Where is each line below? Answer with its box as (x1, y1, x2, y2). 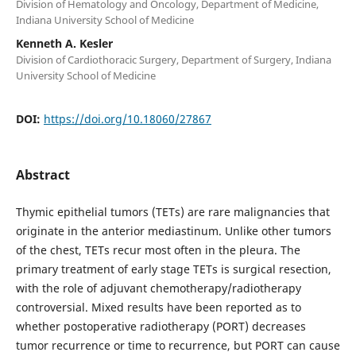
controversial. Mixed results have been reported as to (15, 300, 301, 315)
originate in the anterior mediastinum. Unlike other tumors (15, 223, 331, 239)
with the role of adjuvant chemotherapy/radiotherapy (15, 281, 301, 296)
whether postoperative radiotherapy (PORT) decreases (15, 319, 306, 335)
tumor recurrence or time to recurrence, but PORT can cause (15, 338, 340, 354)
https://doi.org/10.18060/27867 (43, 111, 211, 127)
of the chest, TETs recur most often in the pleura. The (15, 242, 300, 258)
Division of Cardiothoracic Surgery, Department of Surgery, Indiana (15, 52, 331, 68)
